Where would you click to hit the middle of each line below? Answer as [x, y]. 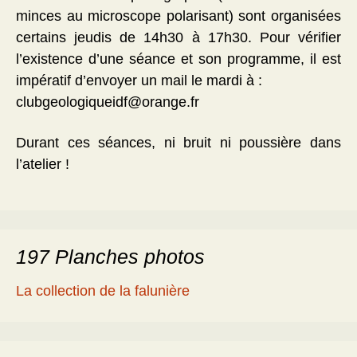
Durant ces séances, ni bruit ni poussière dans [178, 143]
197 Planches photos [110, 257]
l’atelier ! [43, 165]
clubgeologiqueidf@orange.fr [112, 102]
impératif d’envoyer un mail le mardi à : [139, 81]
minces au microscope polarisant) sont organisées [178, 16]
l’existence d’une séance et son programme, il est [178, 59]
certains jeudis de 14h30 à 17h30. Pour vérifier [178, 38]
